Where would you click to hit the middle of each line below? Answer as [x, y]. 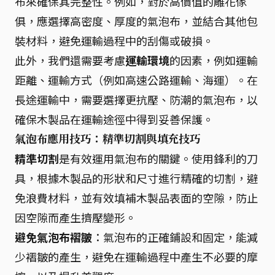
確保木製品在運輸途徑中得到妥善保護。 [114, 119]
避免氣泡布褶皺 [53, 237]
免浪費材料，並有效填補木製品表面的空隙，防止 [136, 197]
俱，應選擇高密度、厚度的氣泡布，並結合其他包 [136, 21]
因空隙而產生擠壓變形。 [76, 217]
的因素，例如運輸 [214, 60]
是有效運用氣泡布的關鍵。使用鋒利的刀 [158, 158]
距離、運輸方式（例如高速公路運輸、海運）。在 [136, 79]
